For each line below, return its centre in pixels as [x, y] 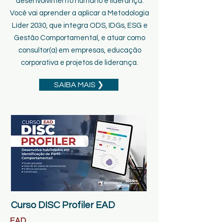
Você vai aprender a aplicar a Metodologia [80, 13]
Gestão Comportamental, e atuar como [80, 38]
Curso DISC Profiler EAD [63, 205]
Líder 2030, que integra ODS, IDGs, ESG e [80, 26]
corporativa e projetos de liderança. [80, 63]
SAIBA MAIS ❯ [79, 85]
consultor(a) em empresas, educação [80, 50]
